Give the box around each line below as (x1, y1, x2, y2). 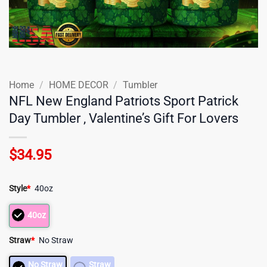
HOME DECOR (48, 79, 108, 91)
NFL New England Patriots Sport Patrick (9, 92, 238, 108)
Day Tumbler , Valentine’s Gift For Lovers (9, 110, 238, 126)
